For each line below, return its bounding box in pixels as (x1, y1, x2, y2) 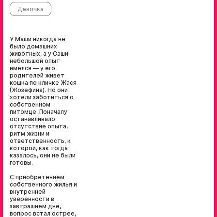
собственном (10, 101, 50, 108)
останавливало (10, 115, 55, 123)
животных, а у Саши (10, 50, 68, 57)
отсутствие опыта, (10, 123, 68, 130)
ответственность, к (10, 137, 71, 144)
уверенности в (10, 195, 54, 202)
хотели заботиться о (10, 93, 74, 101)
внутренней (10, 188, 46, 195)
